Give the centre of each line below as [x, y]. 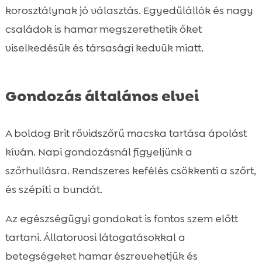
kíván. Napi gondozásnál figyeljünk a [99, 152]
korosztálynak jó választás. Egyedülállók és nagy [129, 10]
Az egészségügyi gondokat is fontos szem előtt [121, 218]
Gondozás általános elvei [102, 96]
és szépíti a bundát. [54, 189]
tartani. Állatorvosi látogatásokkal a [95, 237]
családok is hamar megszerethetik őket [103, 29]
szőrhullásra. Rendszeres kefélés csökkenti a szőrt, [130, 170]
